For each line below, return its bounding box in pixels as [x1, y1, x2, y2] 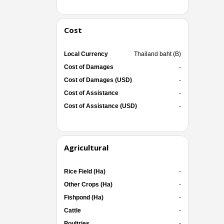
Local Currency [63, 50, 108, 57]
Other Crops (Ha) [63, 180, 112, 188]
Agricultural [63, 142, 108, 152]
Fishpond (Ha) [63, 193, 103, 201]
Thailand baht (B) [133, 50, 181, 57]
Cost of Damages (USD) [63, 76, 132, 83]
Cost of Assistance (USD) [63, 102, 137, 109]
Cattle [63, 206, 81, 214]
